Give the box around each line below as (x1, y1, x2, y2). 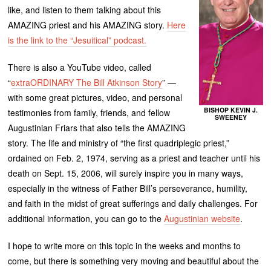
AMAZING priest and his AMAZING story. (8, 19, 168, 31)
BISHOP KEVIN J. (204, 105, 258, 115)
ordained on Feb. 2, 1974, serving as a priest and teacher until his (8, 152, 261, 165)
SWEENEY (215, 113, 247, 122)
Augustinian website (164, 212, 241, 225)
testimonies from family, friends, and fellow (8, 106, 171, 119)
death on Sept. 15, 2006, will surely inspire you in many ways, (8, 167, 244, 180)
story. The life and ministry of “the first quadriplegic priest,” (8, 137, 230, 149)
